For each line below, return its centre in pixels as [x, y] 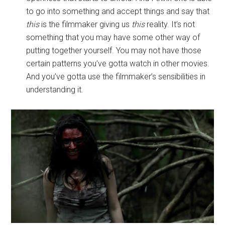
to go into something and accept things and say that [118, 11]
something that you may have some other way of [113, 37]
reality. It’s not [170, 24]
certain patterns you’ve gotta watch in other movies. [118, 63]
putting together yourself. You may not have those [114, 50]
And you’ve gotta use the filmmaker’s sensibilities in [116, 76]
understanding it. [55, 89]
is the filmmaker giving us [86, 24]
